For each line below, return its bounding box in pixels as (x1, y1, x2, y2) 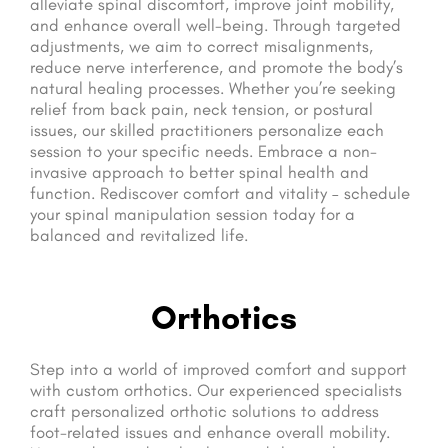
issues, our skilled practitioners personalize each (30, 120, 384, 141)
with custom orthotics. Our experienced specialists (30, 380, 402, 401)
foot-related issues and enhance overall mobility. (30, 422, 390, 443)
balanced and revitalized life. (30, 225, 248, 246)
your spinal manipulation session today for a (30, 204, 355, 225)
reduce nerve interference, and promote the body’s (30, 57, 403, 78)
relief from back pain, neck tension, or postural (30, 99, 373, 120)
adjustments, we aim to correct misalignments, (30, 36, 373, 57)
